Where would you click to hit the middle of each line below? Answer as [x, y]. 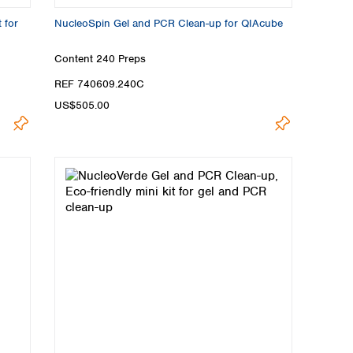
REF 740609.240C [99, 84]
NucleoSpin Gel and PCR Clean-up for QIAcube [169, 23]
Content [75, 59]
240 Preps [121, 59]
